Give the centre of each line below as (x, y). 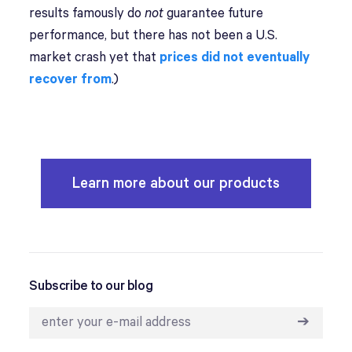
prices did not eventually (235, 58)
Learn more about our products (176, 183)
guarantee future (214, 14)
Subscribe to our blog (91, 286)
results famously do (87, 14)
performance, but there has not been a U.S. (154, 36)
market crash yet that (95, 58)
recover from (71, 80)
